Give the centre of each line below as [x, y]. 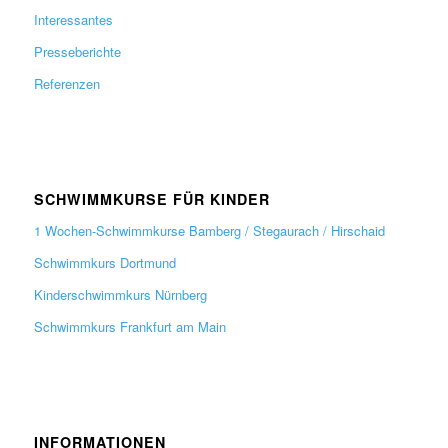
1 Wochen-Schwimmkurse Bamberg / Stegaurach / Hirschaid [209, 230]
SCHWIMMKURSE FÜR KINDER [151, 198]
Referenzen [66, 83]
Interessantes [73, 19]
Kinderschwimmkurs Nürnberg [120, 294]
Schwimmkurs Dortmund [104, 262]
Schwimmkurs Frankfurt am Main [129, 326]
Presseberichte [77, 51]
